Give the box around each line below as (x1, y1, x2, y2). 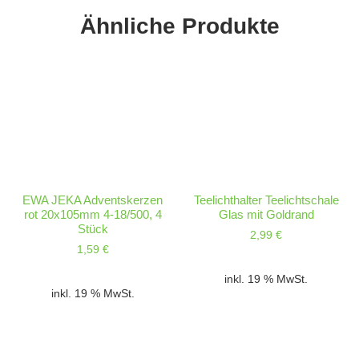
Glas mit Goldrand (218, 207, 314, 221)
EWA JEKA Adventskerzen (22, 192, 163, 207)
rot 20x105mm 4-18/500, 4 (23, 207, 162, 221)
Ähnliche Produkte (79, 13, 280, 38)
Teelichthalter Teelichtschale (193, 192, 339, 207)
